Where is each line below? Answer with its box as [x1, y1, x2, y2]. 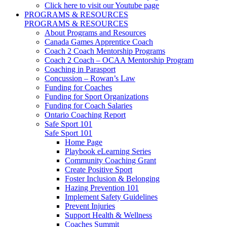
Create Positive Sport [65, 165, 132, 174]
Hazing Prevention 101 [65, 183, 139, 192]
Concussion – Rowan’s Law [45, 74, 135, 83]
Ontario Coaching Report [45, 110, 126, 119]
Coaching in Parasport [45, 65, 116, 73]
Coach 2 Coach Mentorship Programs [45, 47, 165, 55]
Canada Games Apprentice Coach [45, 37, 153, 46]
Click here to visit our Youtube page [45, 1, 159, 10]
